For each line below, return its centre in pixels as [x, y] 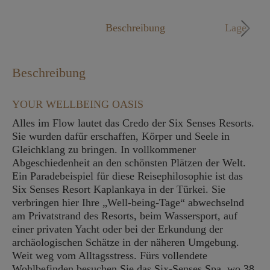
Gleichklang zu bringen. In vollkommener [104, 149]
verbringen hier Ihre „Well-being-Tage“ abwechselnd [128, 202]
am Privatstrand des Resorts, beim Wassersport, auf [125, 216]
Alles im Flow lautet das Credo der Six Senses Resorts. [133, 123]
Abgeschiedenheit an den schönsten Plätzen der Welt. [129, 163]
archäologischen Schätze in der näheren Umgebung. [126, 242]
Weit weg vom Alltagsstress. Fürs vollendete [110, 256]
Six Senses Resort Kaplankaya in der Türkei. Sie [119, 189]
